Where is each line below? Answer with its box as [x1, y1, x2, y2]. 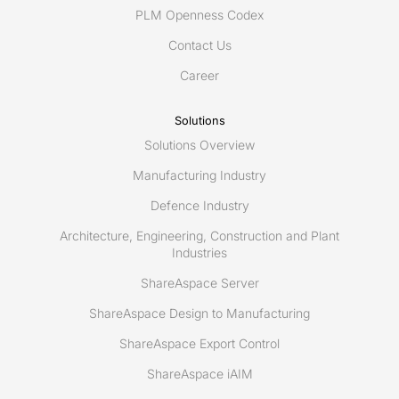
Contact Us [167, 37, 232, 53]
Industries [172, 245, 227, 261]
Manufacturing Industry [133, 167, 266, 183]
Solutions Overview [144, 137, 255, 153]
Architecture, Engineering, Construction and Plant [60, 228, 339, 244]
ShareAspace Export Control [119, 336, 280, 352]
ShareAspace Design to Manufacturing [89, 305, 310, 322]
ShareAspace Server [140, 275, 259, 291]
